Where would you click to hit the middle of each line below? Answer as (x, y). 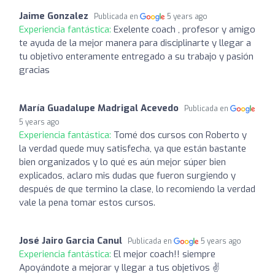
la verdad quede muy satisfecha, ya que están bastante (133, 148)
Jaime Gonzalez (54, 16)
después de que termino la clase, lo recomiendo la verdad (137, 189)
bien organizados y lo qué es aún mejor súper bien (122, 162)
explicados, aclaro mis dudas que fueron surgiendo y (127, 175)
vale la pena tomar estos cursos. (87, 202)
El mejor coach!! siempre (165, 254)
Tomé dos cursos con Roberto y (180, 135)
